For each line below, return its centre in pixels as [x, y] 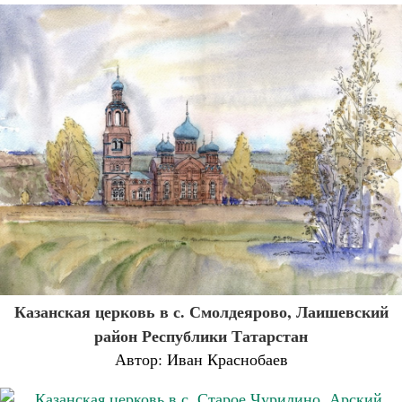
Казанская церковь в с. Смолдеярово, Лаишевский [201, 312]
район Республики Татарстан [201, 336]
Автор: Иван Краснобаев [201, 359]
